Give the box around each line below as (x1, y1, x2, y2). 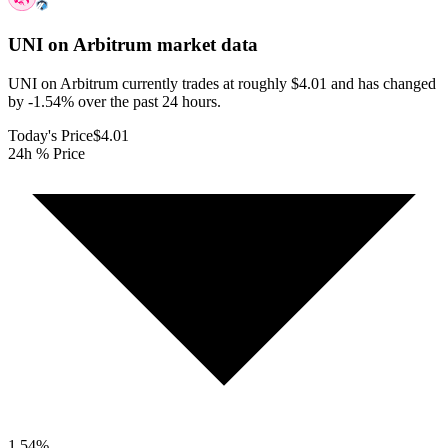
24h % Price (8, 144, 85, 162)
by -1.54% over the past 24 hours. (8, 92, 221, 110)
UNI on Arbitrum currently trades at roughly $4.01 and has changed (8, 74, 436, 92)
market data (152, 34, 258, 56)
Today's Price (8, 126, 93, 144)
